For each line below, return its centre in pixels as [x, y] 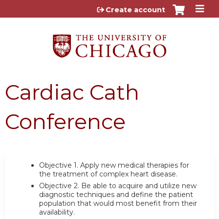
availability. [57, 212]
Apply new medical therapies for [135, 165]
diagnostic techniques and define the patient [116, 194]
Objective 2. [60, 186]
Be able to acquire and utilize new [139, 186]
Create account [135, 10]
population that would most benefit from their [118, 203]
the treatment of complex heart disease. [108, 174]
